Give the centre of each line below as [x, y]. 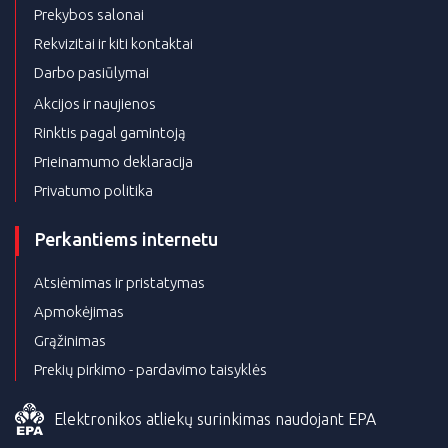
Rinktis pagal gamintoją [110, 133]
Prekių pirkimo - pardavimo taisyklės [150, 370]
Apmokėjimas [79, 312]
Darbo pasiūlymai [91, 73]
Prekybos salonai [89, 15]
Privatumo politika [93, 191]
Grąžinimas [70, 341]
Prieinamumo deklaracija [113, 162]
